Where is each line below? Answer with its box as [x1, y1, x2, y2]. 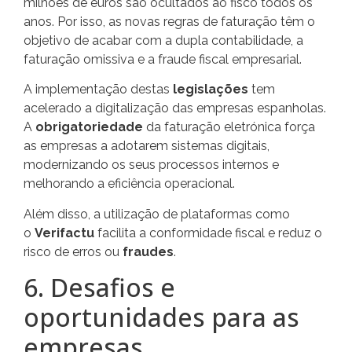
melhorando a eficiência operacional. [24, 176, 235, 192]
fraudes [123, 244, 174, 259]
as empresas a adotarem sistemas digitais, [24, 138, 269, 154]
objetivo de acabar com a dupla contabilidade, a [24, 33, 303, 49]
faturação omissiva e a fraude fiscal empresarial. [24, 52, 302, 68]
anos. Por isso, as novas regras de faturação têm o [24, 14, 315, 30]
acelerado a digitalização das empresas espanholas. [24, 101, 326, 116]
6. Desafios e [24, 270, 175, 305]
